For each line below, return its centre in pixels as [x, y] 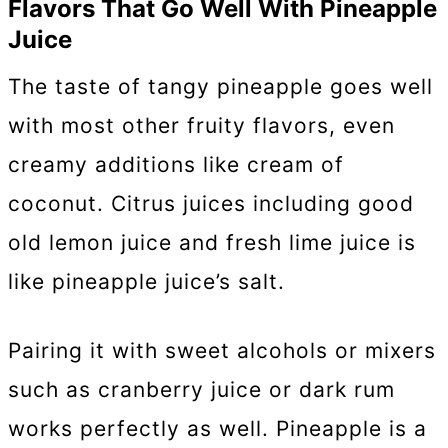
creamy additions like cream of [176, 165]
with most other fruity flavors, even [201, 126]
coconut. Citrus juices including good [211, 204]
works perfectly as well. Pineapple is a [217, 428]
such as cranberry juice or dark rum [201, 389]
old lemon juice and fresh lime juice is [212, 243]
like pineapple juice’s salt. [150, 282]
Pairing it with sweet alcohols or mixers [222, 350]
